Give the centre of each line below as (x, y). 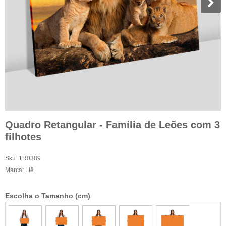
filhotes (23, 136)
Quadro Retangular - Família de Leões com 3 (112, 124)
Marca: (15, 170)
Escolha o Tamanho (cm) (48, 196)
